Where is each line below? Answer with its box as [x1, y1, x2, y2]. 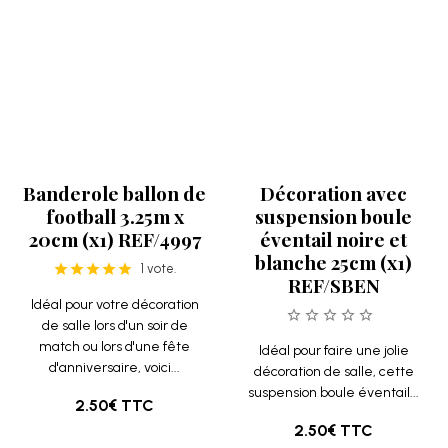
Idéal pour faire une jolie [258, 155, 409, 172]
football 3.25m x [45, 16, 184, 42]
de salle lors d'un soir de [41, 130, 188, 147]
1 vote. [141, 74, 176, 89]
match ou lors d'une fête [39, 151, 190, 168]
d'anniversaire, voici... [49, 172, 180, 189]
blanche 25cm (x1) [255, 62, 412, 88]
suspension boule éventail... [248, 197, 419, 214]
